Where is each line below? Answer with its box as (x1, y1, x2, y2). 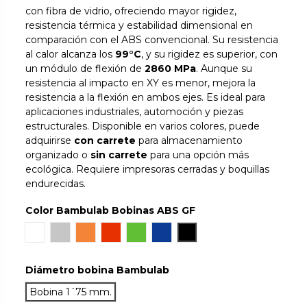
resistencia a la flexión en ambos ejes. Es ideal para (25, 90, 266, 103)
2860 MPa (145, 62, 197, 75)
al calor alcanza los (25, 47, 116, 60)
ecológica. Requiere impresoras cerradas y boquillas (25, 162, 270, 175)
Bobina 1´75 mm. (29, 286, 112, 299)
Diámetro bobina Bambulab (25, 264, 170, 277)
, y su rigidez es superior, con (141, 47, 278, 60)
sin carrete (90, 148, 148, 161)
